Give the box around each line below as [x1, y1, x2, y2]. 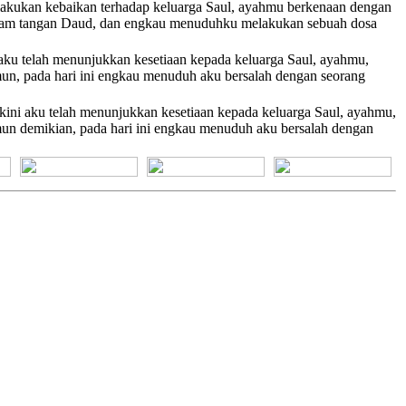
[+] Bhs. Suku [49, 159, 109, 170]
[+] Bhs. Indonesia [166, 159, 246, 170]
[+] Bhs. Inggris [299, 159, 366, 170]
